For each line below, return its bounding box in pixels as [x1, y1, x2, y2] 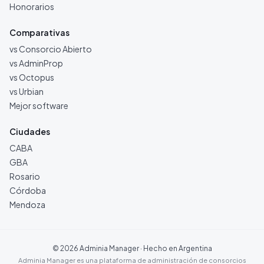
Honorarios [9, 1, 54, 12]
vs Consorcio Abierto [9, 44, 92, 54]
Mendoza [9, 199, 45, 210]
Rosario [9, 171, 40, 181]
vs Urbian [9, 86, 44, 97]
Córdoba [9, 185, 46, 196]
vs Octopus [9, 72, 54, 82]
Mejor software [9, 100, 68, 111]
